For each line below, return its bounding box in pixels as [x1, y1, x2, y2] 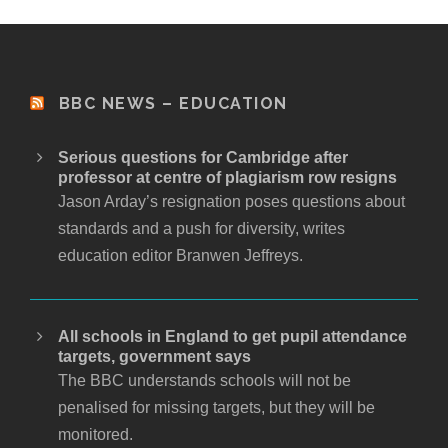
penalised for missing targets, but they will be [58, 398, 375, 416]
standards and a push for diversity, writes [58, 219, 345, 237]
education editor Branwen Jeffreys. [58, 246, 303, 264]
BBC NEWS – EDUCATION [58, 93, 288, 113]
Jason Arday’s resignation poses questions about [58, 192, 405, 210]
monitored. [58, 425, 133, 443]
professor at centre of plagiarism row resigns [58, 168, 397, 186]
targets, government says [58, 347, 251, 365]
